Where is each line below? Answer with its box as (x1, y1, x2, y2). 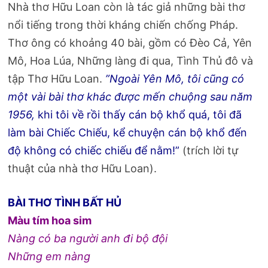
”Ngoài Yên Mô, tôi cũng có (105, 72, 245, 85)
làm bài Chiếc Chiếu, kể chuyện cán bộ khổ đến (8, 126, 248, 139)
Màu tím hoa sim (8, 214, 92, 227)
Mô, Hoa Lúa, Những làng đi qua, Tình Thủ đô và (8, 54, 254, 67)
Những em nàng (8, 249, 91, 263)
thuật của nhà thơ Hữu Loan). (8, 162, 157, 175)
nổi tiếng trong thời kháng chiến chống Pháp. (8, 18, 239, 31)
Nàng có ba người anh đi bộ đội (8, 232, 168, 245)
